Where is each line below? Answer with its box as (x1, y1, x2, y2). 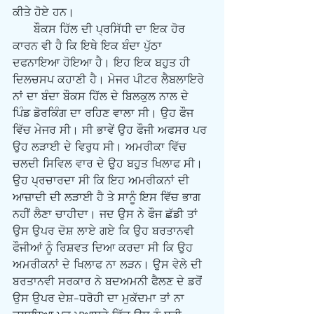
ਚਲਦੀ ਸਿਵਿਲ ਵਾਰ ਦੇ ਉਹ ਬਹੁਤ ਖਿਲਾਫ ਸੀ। (13, 157, 206, 171)
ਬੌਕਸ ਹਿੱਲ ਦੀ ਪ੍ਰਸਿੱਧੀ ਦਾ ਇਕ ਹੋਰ (13, 22, 34, 36)
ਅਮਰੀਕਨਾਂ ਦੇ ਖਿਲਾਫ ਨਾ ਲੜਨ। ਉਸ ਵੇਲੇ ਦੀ (13, 258, 205, 272)
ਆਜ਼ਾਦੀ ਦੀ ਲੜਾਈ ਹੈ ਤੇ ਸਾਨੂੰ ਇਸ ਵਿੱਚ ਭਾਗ (13, 191, 204, 205)
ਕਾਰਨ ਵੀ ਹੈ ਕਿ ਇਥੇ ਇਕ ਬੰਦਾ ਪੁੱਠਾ (13, 39, 165, 53)
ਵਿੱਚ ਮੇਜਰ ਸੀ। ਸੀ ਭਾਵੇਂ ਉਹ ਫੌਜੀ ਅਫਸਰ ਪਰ (13, 123, 210, 137)
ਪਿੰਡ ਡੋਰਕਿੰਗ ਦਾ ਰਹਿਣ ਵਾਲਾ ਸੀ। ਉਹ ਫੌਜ (13, 107, 197, 121)
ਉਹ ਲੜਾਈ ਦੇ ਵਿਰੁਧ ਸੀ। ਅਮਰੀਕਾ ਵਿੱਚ (13, 140, 190, 154)
